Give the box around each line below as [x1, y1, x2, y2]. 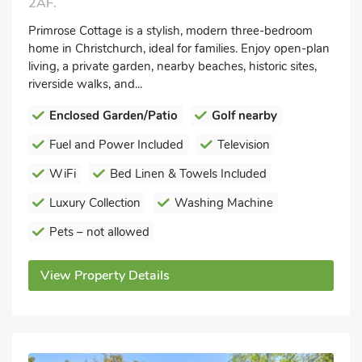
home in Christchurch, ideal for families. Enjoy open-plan [28, 40, 330, 57]
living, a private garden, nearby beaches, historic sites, [28, 58, 317, 74]
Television [217, 137, 270, 153]
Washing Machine [175, 195, 273, 211]
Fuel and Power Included [49, 137, 183, 153]
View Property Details [40, 267, 170, 284]
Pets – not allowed [49, 224, 149, 240]
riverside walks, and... [28, 76, 142, 92]
